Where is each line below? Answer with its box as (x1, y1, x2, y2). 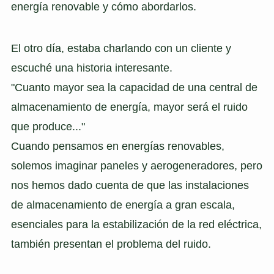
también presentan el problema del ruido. (10, 237, 211, 250)
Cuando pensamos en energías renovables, (10, 139, 224, 152)
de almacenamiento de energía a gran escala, (10, 198, 235, 211)
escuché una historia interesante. (10, 61, 172, 74)
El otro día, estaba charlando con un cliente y (10, 42, 231, 54)
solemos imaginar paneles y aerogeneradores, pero (10, 159, 262, 172)
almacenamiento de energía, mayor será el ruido (10, 100, 248, 113)
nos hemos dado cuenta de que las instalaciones (10, 179, 249, 191)
